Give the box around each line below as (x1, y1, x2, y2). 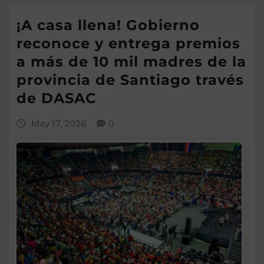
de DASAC (16, 90, 96, 107)
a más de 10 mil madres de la (16, 53, 246, 71)
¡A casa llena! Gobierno (16, 16, 200, 34)
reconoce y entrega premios (16, 35, 240, 52)
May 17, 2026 (31, 118, 86, 130)
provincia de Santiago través (16, 71, 244, 89)
